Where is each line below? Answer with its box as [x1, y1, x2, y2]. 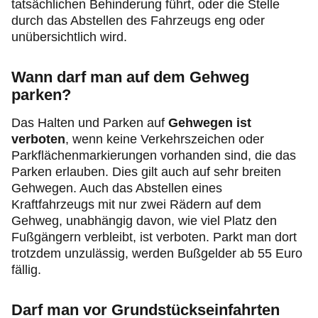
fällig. [11, 263, 41, 277]
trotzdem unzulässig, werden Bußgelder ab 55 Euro [11, 246, 302, 261]
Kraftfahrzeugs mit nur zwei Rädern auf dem [11, 197, 261, 212]
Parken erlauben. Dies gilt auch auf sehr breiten [11, 165, 281, 179]
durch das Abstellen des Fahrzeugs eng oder [11, 13, 265, 28]
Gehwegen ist [168, 116, 251, 130]
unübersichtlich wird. [11, 30, 127, 44]
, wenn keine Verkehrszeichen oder [65, 132, 264, 146]
